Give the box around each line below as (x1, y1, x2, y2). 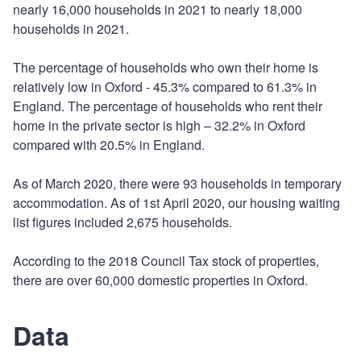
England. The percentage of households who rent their (13, 96, 322, 115)
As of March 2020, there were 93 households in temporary (13, 173, 342, 193)
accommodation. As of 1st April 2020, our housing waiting (13, 193, 340, 212)
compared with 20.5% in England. (13, 135, 208, 154)
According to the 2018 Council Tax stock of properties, (13, 251, 319, 270)
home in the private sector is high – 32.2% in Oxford (13, 115, 305, 135)
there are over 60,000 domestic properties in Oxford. (13, 270, 308, 289)
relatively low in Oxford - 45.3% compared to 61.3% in (13, 77, 317, 96)
